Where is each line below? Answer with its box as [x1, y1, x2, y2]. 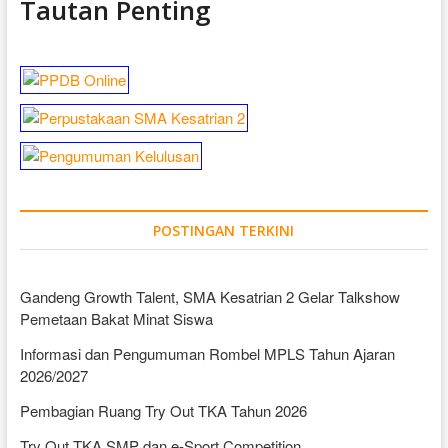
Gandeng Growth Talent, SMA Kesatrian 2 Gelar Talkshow [19, 286, 400, 307]
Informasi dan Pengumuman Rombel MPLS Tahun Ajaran [19, 343, 395, 364]
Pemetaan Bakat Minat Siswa [19, 308, 213, 329]
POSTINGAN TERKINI [153, 221, 295, 240]
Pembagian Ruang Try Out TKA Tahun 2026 [19, 400, 307, 421]
